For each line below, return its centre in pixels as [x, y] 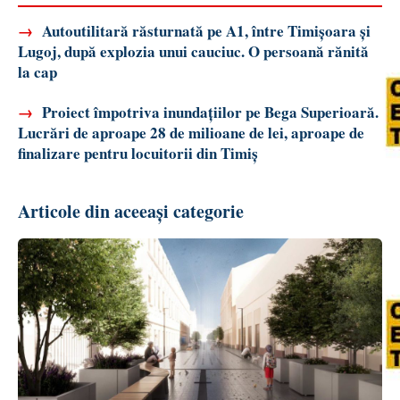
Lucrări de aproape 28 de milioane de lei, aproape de [191, 132]
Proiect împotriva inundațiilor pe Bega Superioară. [208, 112]
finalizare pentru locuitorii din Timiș [138, 153]
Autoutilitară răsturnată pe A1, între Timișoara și [204, 30]
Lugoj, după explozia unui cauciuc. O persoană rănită [193, 51]
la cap [37, 71]
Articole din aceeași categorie [131, 211]
